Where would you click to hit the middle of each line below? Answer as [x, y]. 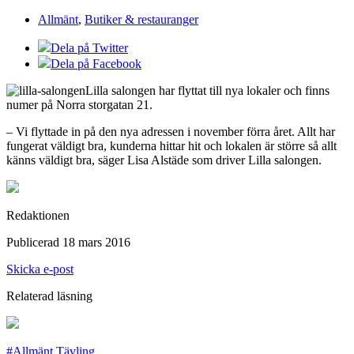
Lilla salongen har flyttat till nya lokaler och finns [207, 90]
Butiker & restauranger [141, 19]
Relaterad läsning [49, 296]
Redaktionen [38, 215]
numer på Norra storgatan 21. [79, 104]
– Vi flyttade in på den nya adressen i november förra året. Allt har [171, 131]
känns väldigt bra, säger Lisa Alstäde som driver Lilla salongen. [164, 160]
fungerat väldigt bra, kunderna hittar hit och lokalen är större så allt [171, 145]
